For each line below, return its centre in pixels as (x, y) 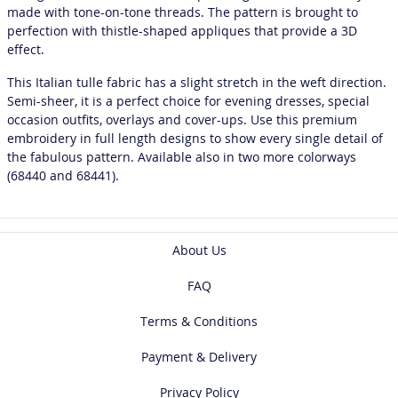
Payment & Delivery (199, 357)
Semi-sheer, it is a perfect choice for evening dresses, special (188, 101)
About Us (199, 251)
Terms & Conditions (199, 322)
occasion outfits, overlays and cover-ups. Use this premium (182, 120)
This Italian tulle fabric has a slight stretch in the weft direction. (197, 83)
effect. (26, 50)
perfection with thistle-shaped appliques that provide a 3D (182, 31)
